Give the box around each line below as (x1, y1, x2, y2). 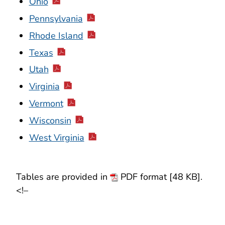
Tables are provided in (16, 170, 110, 183)
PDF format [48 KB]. (118, 170, 202, 183)
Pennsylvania (29, 12, 83, 25)
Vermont (29, 97, 63, 109)
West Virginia (29, 131, 84, 144)
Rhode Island (29, 29, 83, 42)
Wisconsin (29, 114, 71, 127)
